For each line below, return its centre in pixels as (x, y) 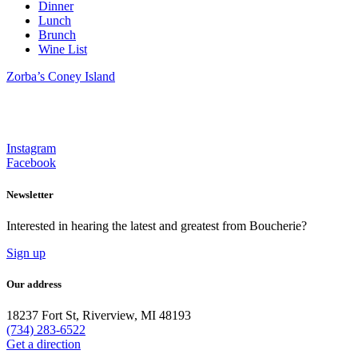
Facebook (31, 163)
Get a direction (44, 344)
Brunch (57, 35)
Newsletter (30, 194)
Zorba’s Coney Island (61, 77)
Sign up (26, 253)
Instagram (31, 149)
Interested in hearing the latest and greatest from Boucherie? (157, 225)
